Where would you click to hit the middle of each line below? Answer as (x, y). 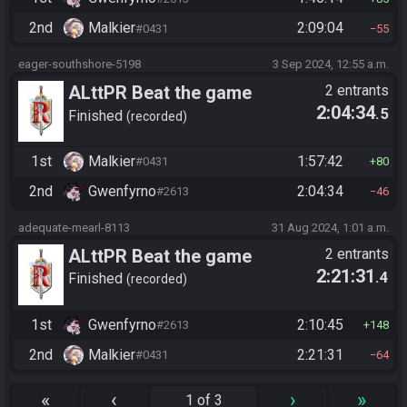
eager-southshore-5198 (79, 65)
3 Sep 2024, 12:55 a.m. (331, 65)
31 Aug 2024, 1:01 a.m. (330, 227)
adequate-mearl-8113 (74, 227)
